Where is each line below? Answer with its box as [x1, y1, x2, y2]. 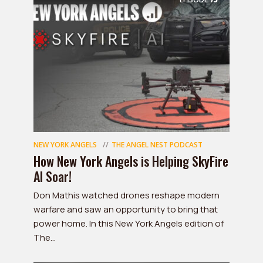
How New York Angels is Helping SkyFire [33, 151, 228, 170]
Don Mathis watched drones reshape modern [33, 189, 220, 201]
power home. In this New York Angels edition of [33, 217, 224, 230]
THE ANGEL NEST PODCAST [112, 140, 203, 150]
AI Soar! [33, 167, 72, 186]
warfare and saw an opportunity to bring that [33, 203, 218, 215]
